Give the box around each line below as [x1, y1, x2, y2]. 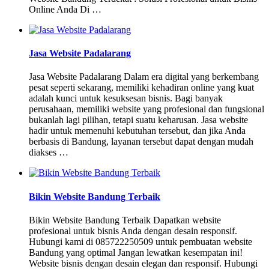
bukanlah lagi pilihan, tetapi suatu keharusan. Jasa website [29, 115, 248, 125]
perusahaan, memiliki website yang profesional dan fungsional [29, 104, 264, 115]
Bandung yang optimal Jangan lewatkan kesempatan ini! [29, 247, 243, 258]
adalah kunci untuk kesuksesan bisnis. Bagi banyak [29, 93, 223, 104]
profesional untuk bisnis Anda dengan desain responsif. [29, 225, 237, 236]
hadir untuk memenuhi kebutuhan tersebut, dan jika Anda [29, 125, 246, 136]
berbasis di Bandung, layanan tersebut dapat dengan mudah [29, 136, 253, 147]
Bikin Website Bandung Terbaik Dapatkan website [29, 214, 221, 225]
